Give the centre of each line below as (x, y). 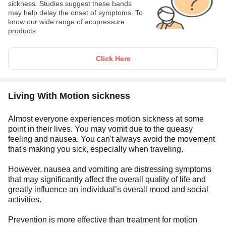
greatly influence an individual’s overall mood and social (108, 189)
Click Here (113, 58)
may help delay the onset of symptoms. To (75, 12)
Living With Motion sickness (69, 96)
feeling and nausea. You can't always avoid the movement (111, 139)
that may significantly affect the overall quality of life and (107, 179)
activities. (25, 199)
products (22, 31)
